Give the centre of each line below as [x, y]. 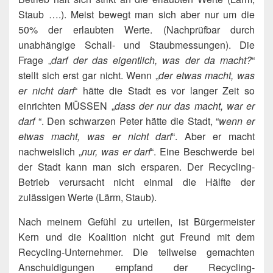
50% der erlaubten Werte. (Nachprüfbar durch [136, 29]
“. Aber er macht [213, 136]
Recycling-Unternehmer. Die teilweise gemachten [136, 252]
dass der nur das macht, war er [184, 105]
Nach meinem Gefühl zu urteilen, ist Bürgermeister [136, 221]
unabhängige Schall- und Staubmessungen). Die [136, 44]
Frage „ [35, 60]
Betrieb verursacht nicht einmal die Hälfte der [136, 182]
